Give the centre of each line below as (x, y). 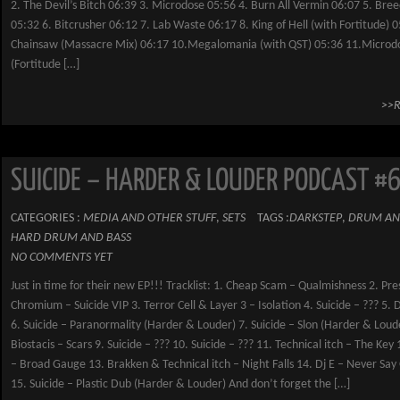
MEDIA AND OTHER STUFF (150, 218)
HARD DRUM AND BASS (71, 238)
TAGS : (273, 218)
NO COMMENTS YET (62, 258)
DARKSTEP (316, 218)
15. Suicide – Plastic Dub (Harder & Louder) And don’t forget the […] (180, 384)
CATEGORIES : (47, 218)
